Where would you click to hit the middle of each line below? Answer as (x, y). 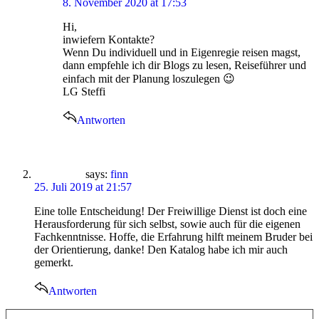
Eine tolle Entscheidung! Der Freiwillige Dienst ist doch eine (171, 211)
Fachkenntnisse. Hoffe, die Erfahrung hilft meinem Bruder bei (173, 237)
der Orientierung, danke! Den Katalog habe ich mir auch (161, 250)
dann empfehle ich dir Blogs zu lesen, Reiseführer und (184, 66)
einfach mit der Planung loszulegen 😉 (149, 79)
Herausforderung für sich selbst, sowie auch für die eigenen (167, 224)
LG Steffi (84, 92)
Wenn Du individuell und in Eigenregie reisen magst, (182, 53)
